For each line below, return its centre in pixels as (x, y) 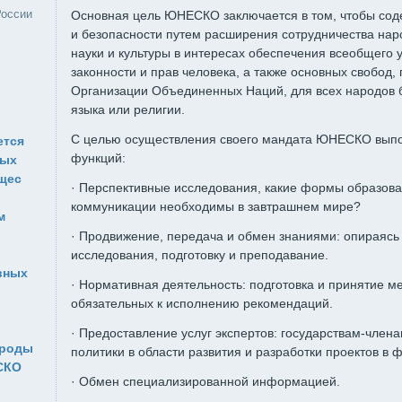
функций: (98, 158)
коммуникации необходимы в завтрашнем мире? (216, 206)
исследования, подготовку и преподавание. (200, 255)
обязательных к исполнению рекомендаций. (202, 303)
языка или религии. (128, 109)
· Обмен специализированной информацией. (209, 381)
